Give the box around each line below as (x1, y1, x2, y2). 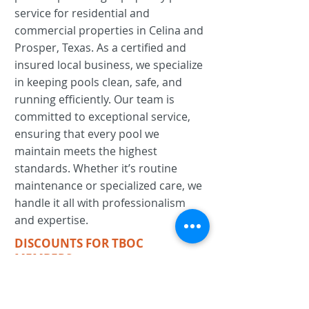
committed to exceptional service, (14, 109, 190, 124)
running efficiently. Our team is (14, 92, 175, 107)
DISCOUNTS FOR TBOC (14, 235, 143, 251)
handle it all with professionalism (14, 195, 186, 210)
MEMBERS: (14, 250, 75, 266)
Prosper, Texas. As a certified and (14, 40, 186, 55)
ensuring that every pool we (14, 126, 159, 141)
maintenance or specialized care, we (14, 178, 202, 193)
